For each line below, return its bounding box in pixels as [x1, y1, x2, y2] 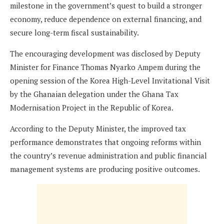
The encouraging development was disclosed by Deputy [10, 48, 200, 59]
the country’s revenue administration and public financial [10, 150, 207, 161]
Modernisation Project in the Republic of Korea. [10, 102, 173, 113]
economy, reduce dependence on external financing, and [10, 14, 201, 24]
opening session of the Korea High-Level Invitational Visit [10, 75, 210, 86]
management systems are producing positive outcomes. [10, 164, 200, 174]
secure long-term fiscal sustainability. [10, 27, 139, 38]
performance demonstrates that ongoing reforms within [10, 137, 201, 147]
